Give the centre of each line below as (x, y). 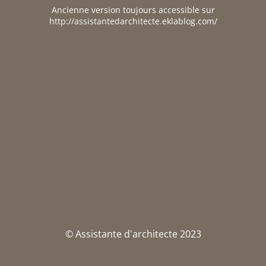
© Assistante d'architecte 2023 (133, 234)
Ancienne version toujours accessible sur (133, 10)
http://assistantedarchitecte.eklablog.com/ (133, 21)
